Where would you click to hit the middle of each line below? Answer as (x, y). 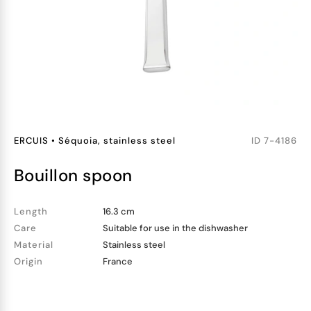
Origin (28, 261)
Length (31, 211)
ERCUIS (31, 141)
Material (34, 245)
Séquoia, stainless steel (117, 141)
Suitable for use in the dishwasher (175, 228)
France (118, 261)
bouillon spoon (78, 175)
